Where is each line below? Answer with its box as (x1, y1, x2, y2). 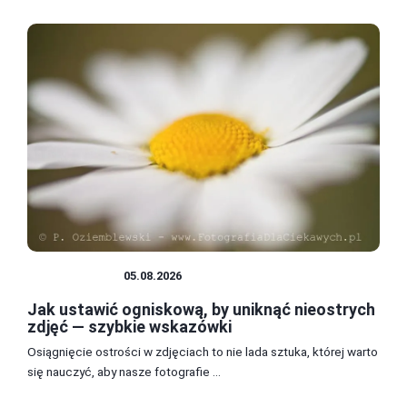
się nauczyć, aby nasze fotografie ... (27, 364, 221, 380)
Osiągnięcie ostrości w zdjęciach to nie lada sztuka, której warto (27, 344, 378, 360)
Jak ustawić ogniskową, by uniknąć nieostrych (27, 300, 375, 320)
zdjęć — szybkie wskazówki (27, 317, 232, 337)
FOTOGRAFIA (36, 269, 114, 283)
